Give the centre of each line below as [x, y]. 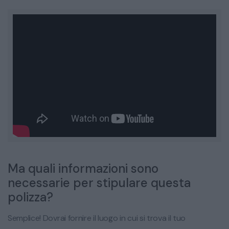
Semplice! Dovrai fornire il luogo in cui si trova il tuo [97, 218]
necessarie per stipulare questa [99, 183]
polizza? [30, 197]
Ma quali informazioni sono [83, 169]
